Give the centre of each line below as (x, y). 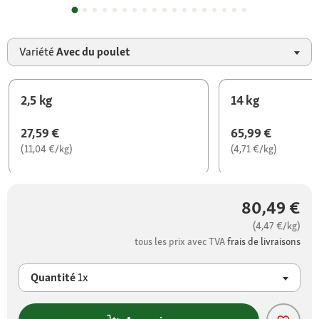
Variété (38, 52)
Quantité (54, 278)
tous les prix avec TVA (181, 242)
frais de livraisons (264, 242)
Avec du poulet (93, 52)
